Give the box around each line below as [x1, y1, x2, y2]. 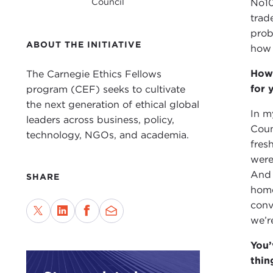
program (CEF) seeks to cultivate [26, 83, 185, 96]
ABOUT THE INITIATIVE [26, 40, 141, 50]
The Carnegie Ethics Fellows [26, 68, 161, 80]
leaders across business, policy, [26, 114, 174, 126]
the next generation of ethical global [26, 99, 199, 111]
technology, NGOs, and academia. [26, 129, 189, 141]
